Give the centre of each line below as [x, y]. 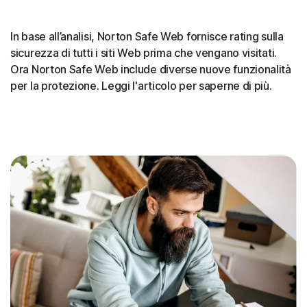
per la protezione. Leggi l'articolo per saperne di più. [141, 85]
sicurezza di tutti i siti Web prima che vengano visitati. [144, 52]
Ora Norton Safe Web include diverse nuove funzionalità [151, 69]
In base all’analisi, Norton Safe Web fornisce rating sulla [147, 36]
